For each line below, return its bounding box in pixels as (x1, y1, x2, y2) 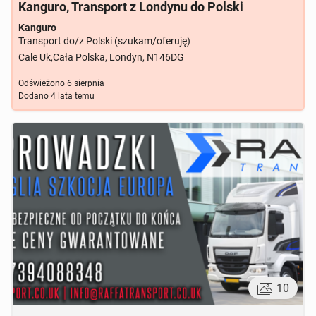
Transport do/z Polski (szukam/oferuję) (18, 35, 190, 47)
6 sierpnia (65, 78, 104, 88)
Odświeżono (18, 78, 65, 88)
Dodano (18, 90, 49, 101)
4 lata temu (49, 90, 95, 101)
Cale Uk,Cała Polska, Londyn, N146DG (18, 51, 184, 63)
